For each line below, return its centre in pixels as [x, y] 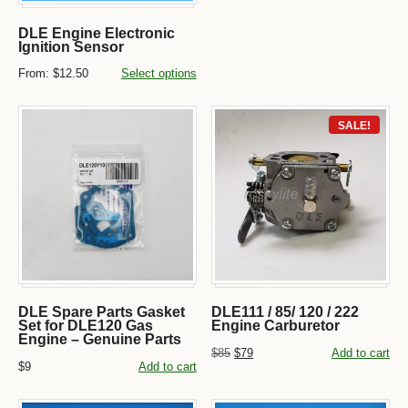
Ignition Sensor [71, 46]
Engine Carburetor [276, 326]
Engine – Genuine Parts [100, 340]
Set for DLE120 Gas [86, 326]
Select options [158, 74]
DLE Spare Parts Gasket [102, 312]
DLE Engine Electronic [97, 33]
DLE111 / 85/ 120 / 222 [286, 312]
